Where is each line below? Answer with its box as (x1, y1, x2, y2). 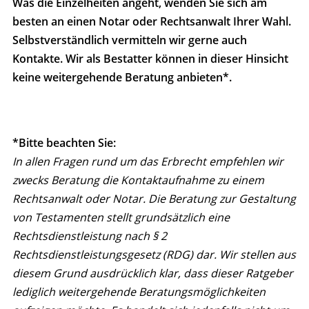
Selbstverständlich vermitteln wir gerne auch (12, 32, 247, 48)
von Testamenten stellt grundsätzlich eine (12, 210, 230, 226)
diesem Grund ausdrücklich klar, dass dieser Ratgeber (12, 266, 293, 281)
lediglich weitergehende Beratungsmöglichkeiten (12, 284, 266, 300)
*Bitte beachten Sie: (12, 135, 116, 151)
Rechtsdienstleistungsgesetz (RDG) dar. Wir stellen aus (12, 247, 296, 263)
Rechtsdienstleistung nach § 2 (12, 228, 167, 244)
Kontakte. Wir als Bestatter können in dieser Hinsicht (12, 51, 288, 67)
